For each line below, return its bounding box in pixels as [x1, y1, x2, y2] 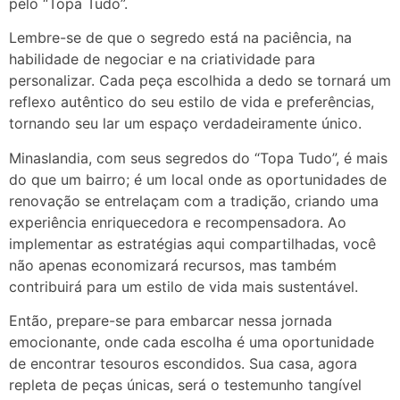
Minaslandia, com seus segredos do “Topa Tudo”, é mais [9, 148, 387, 167]
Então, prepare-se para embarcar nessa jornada [9, 312, 332, 330]
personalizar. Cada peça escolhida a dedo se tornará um [9, 71, 391, 90]
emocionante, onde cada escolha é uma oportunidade [9, 333, 374, 352]
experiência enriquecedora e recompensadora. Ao [9, 212, 346, 231]
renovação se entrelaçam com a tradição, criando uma [9, 191, 379, 210]
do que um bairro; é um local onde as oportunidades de [9, 170, 387, 188]
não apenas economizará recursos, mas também [9, 255, 337, 274]
